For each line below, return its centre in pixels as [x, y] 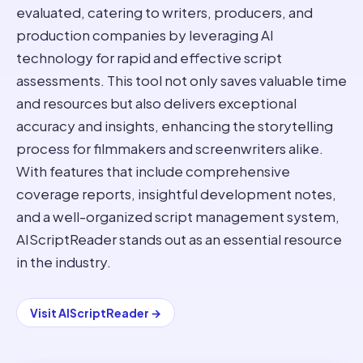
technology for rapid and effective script [149, 58]
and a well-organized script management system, [178, 216]
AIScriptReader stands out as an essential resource [179, 239]
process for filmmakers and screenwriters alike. [170, 148]
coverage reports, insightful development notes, [176, 194]
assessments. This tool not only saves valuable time [181, 80]
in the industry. [64, 262]
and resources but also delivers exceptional [156, 103]
